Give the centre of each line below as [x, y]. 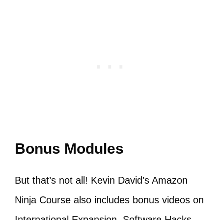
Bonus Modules [71, 149]
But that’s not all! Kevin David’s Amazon [101, 180]
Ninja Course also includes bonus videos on [109, 200]
